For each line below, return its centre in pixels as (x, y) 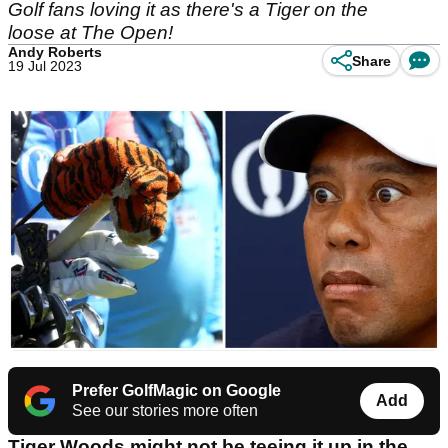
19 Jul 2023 (45, 66)
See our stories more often (165, 411)
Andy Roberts (55, 52)
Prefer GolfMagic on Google (176, 391)
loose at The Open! (93, 32)
